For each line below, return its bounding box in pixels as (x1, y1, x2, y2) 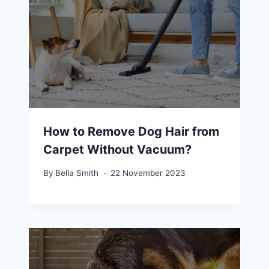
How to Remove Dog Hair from (43, 124, 219, 139)
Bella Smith (55, 168, 99, 178)
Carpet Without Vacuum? (43, 142, 192, 157)
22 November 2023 (110, 168, 186, 178)
